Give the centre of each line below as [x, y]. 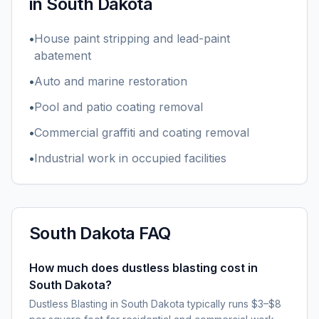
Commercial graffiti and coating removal [142, 132]
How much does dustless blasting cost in [143, 268]
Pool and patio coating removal [119, 107]
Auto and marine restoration [111, 81]
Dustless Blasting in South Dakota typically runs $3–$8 [155, 304]
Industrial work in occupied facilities [130, 158]
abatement [63, 56]
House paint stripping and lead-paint [132, 38]
